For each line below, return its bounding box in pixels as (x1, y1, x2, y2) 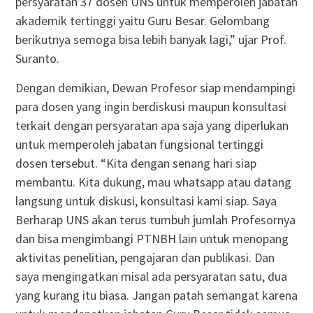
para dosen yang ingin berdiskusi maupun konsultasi (15, 98, 286, 115)
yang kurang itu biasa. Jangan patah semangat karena (15, 286, 298, 303)
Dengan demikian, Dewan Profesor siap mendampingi (15, 79, 296, 96)
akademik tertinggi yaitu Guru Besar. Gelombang (15, 12, 270, 29)
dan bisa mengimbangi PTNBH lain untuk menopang (15, 230, 289, 247)
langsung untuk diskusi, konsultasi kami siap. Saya (15, 192, 277, 209)
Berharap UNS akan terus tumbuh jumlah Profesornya (15, 211, 296, 228)
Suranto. (15, 50, 59, 66)
